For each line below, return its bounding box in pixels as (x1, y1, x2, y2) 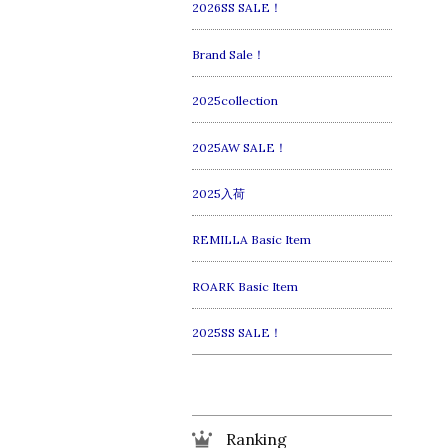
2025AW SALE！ (192, 139, 287, 155)
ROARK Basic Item (192, 278, 298, 294)
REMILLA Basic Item (192, 232, 311, 248)
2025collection (192, 93, 278, 109)
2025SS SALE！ (192, 325, 282, 341)
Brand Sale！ (192, 46, 265, 62)
